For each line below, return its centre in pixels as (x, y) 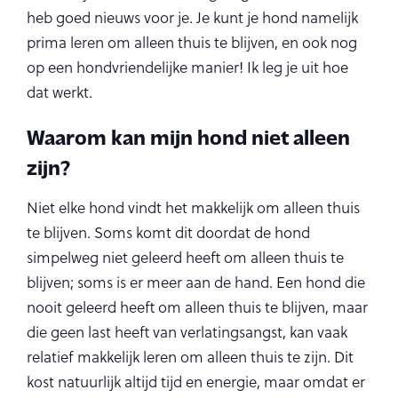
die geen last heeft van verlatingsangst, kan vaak (187, 332)
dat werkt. (60, 92)
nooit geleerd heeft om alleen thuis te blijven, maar (197, 307)
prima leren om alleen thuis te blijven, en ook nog (192, 43)
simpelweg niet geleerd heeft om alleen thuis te (185, 258)
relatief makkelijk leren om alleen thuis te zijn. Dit (190, 357)
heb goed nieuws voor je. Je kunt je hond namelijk (192, 18)
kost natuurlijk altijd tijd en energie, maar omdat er (196, 382)
